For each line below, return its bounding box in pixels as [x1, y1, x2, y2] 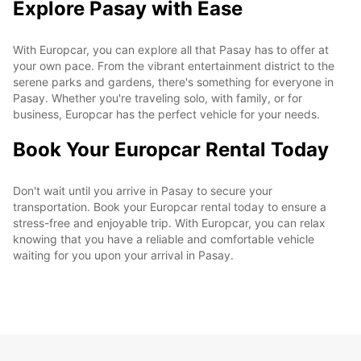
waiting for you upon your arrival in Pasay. [13, 247, 234, 262]
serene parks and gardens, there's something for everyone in [13, 74, 334, 89]
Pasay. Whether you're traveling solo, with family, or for [13, 90, 302, 105]
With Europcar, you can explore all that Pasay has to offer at [13, 42, 329, 56]
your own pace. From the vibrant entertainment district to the [13, 58, 334, 73]
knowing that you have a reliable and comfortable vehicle [13, 231, 314, 246]
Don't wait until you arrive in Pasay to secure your [13, 183, 272, 197]
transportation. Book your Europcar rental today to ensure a [13, 199, 326, 214]
